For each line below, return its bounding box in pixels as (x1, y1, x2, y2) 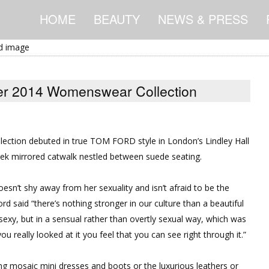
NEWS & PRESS (158, 10, 248, 28)
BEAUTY (94, 10, 140, 28)
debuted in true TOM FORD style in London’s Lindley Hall (26, 135, 249, 147)
